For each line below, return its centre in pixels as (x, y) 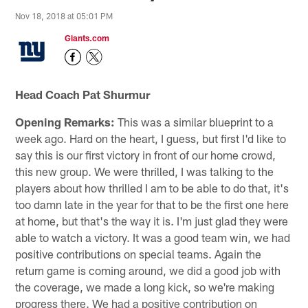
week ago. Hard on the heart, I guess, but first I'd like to (151, 138)
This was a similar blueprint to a (195, 121)
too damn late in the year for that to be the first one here (152, 204)
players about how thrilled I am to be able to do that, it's (152, 187)
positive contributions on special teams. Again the (139, 253)
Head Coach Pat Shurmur (83, 94)
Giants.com (87, 37)
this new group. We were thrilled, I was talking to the (145, 171)
